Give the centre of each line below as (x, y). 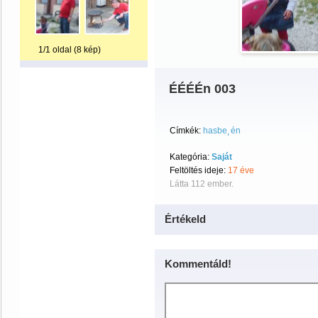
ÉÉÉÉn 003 (202, 89)
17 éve (241, 170)
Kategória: (191, 157)
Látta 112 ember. (202, 184)
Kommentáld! (198, 264)
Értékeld (185, 219)
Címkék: (185, 131)
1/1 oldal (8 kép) (70, 50)
